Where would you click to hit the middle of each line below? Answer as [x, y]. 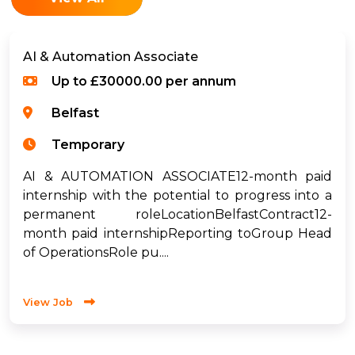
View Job [48, 302]
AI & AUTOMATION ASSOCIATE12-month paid [177, 176]
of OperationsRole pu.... [96, 252]
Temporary [88, 144]
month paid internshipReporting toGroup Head [177, 233]
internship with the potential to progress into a [177, 195]
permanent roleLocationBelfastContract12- [177, 214]
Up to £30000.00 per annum [144, 81]
